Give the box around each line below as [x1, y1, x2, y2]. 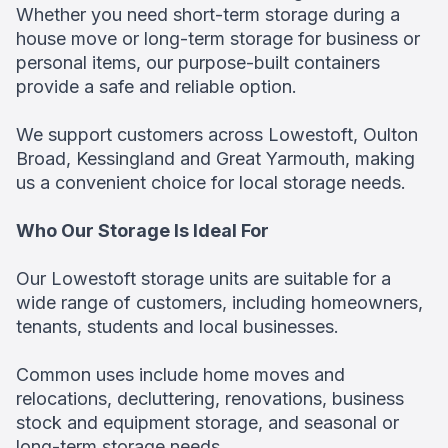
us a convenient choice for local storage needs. [16, 172, 406, 193]
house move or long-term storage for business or [16, 28, 420, 49]
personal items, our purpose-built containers [16, 52, 380, 73]
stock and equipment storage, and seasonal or [16, 412, 399, 433]
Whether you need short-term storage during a [16, 4, 400, 25]
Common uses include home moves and [16, 364, 345, 385]
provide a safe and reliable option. [16, 76, 297, 97]
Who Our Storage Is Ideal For [16, 220, 269, 241]
